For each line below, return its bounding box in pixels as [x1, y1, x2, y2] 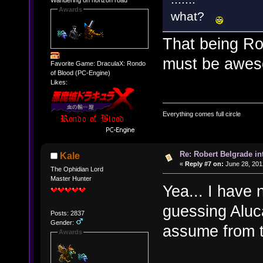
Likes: [50, 79, 68, 86]
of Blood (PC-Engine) [50, 69, 110, 77]
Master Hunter [50, 175, 92, 183]
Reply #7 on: [184, 160, 224, 168]
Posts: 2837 [50, 210, 85, 217]
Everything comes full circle [163, 110, 241, 117]
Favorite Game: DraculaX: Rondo [50, 60, 146, 68]
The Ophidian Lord [50, 166, 103, 173]
